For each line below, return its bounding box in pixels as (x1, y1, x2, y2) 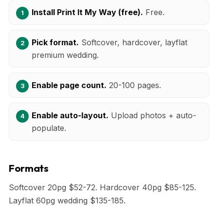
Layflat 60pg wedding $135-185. (9, 195, 126, 205)
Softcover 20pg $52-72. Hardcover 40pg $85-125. (9, 182, 196, 192)
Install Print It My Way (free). (32, 7, 143, 17)
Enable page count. (32, 80, 107, 90)
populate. (32, 123, 66, 133)
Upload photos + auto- (109, 110, 196, 120)
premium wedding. (32, 50, 99, 60)
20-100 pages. (107, 80, 161, 90)
